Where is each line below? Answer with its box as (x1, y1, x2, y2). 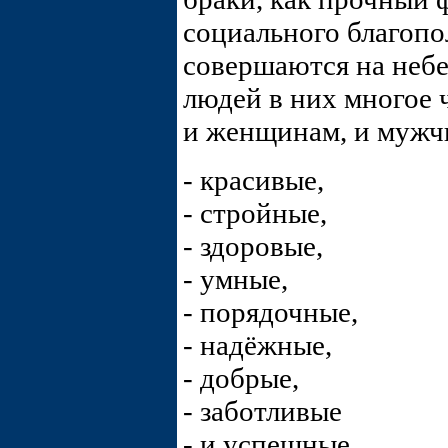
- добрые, (183, 362, 299, 395)
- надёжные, (183, 329, 332, 362)
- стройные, (183, 197, 327, 230)
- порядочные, (183, 296, 358, 329)
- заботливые (183, 395, 342, 428)
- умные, (183, 263, 288, 296)
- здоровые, (183, 230, 323, 263)
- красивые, (183, 164, 324, 197)
